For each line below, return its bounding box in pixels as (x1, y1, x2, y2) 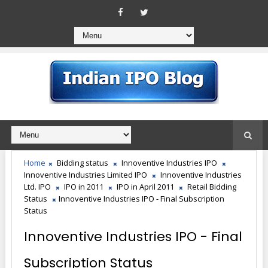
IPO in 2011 (63, 181, 103, 192)
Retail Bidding (187, 181, 236, 192)
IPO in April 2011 (116, 181, 174, 192)
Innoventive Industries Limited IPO (23, 169, 147, 180)
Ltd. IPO (23, 181, 51, 192)
